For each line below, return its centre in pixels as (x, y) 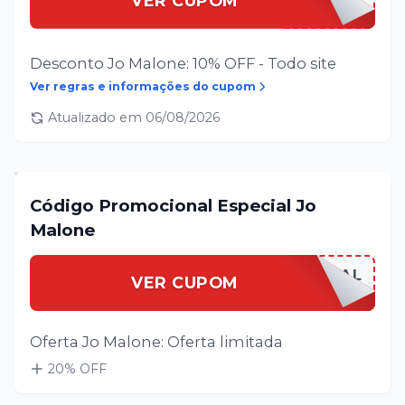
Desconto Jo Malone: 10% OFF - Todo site (183, 63)
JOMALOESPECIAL (285, 274)
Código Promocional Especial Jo (173, 206)
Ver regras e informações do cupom (142, 86)
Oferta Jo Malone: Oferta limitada (156, 341)
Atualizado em (97, 117)
